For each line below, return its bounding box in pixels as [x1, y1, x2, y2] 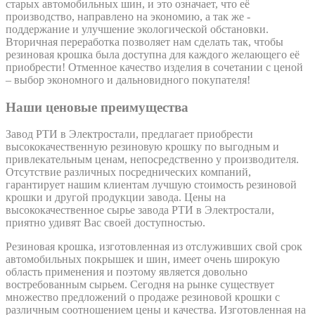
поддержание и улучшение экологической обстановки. [6, 22, 269, 35]
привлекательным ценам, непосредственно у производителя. [6, 153, 299, 166]
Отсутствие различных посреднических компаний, [6, 166, 251, 179]
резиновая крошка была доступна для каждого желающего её [6, 48, 300, 60]
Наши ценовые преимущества [6, 99, 188, 115]
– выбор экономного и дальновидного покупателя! [6, 73, 250, 86]
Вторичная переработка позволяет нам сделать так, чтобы [6, 35, 283, 48]
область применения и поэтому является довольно [6, 266, 247, 278]
